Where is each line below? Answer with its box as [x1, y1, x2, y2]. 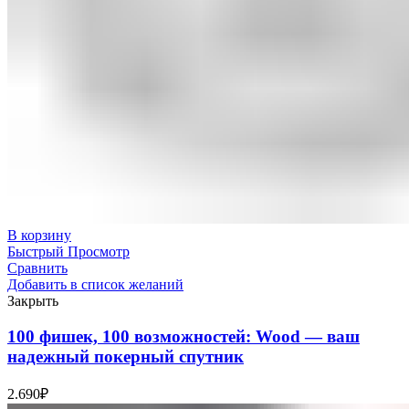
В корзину [7, 226, 71, 243]
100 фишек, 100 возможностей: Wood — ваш [7, 326, 360, 346]
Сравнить [7, 259, 68, 276]
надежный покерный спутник [7, 346, 244, 366]
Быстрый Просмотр [7, 243, 130, 259]
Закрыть [7, 292, 58, 309]
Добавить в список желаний [7, 276, 184, 292]
